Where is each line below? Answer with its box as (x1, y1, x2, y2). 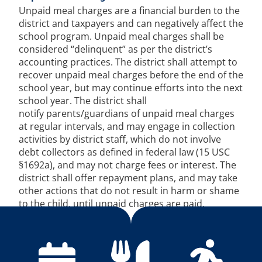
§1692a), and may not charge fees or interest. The (19, 158, 236, 172)
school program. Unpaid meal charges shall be (19, 30, 224, 43)
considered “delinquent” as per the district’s (19, 43, 212, 56)
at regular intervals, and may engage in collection (19, 120, 235, 133)
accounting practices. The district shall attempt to (19, 56, 237, 69)
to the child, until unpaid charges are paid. (19, 197, 205, 211)
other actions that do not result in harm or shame (19, 184, 239, 198)
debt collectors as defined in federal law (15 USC (19, 146, 230, 159)
